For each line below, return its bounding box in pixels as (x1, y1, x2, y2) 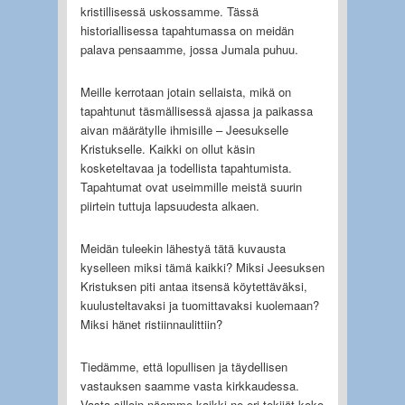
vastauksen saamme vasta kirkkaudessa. (80, 376, 299, 394)
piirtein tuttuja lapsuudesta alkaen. (80, 196, 259, 214)
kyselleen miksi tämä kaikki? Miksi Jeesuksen (80, 258, 325, 276)
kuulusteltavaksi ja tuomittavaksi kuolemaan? (80, 296, 319, 314)
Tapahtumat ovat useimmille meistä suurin (80, 177, 302, 195)
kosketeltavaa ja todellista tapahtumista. (80, 158, 292, 176)
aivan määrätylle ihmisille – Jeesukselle (80, 120, 288, 138)
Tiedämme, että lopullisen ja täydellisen (80, 357, 287, 375)
